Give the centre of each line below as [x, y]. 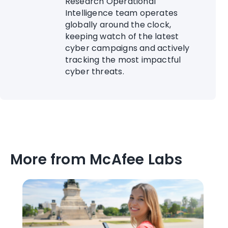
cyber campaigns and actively [127, 48]
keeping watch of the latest [122, 36]
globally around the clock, [118, 24]
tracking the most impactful [123, 60]
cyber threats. [94, 71]
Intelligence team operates [121, 13]
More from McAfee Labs [96, 159]
